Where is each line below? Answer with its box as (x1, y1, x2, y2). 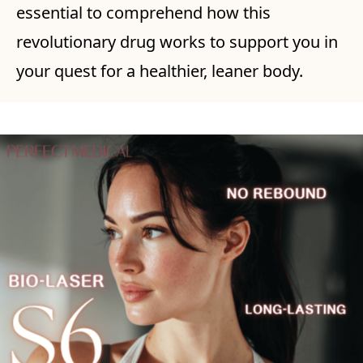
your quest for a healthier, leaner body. (16, 60, 303, 83)
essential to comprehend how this (16, 2, 271, 24)
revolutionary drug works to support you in (16, 31, 338, 53)
